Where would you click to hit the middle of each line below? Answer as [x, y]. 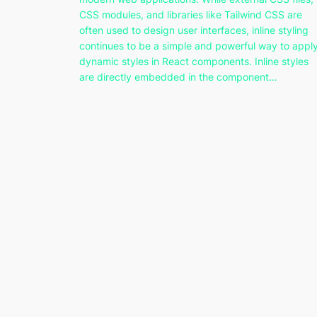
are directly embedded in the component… [178, 77]
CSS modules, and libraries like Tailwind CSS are [191, 15]
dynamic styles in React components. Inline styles [194, 62]
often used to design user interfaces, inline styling [194, 30]
